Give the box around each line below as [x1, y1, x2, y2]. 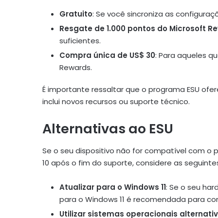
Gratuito [59, 9, 92, 19]
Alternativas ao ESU [42, 120, 173, 138]
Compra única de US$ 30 [59, 50, 155, 61]
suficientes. [59, 36, 101, 46]
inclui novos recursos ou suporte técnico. [42, 96, 190, 107]
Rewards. [59, 62, 92, 73]
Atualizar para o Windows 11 [59, 182, 166, 192]
